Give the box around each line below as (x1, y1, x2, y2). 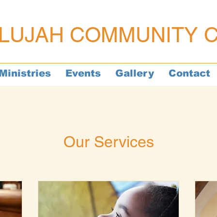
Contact (169, 68, 210, 78)
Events (65, 68, 101, 78)
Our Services (63, 133, 154, 151)
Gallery (115, 68, 154, 78)
